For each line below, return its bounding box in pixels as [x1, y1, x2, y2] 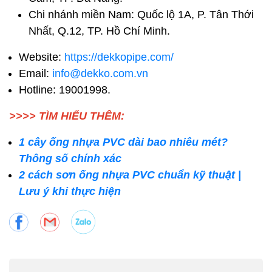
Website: [19, 51, 64, 64]
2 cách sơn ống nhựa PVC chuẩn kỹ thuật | [19, 169, 241, 182]
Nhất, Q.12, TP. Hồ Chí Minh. [29, 25, 170, 38]
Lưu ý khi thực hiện [19, 185, 121, 198]
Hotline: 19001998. [19, 84, 110, 97]
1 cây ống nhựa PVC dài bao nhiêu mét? [19, 136, 228, 149]
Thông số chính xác [19, 152, 121, 165]
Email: [19, 67, 52, 80]
